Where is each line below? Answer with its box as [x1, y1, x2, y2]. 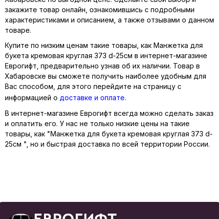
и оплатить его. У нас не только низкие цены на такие [5, 119, 190, 128]
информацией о [5, 93, 60, 102]
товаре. [5, 26, 31, 34]
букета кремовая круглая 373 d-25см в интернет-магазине [5, 51, 207, 60]
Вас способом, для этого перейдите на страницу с [5, 82, 181, 90]
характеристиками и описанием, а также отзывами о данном [5, 16, 214, 24]
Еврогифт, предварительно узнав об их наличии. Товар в [5, 62, 200, 70]
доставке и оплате [60, 93, 125, 102]
